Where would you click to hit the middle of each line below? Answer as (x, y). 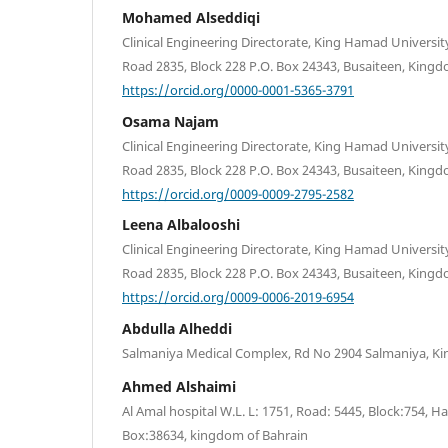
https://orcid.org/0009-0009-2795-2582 (238, 193)
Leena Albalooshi (181, 225)
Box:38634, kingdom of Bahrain (215, 434)
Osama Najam (170, 121)
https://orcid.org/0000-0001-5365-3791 (238, 89)
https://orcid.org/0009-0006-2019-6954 (238, 296)
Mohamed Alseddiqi (191, 18)
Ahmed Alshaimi (179, 386)
